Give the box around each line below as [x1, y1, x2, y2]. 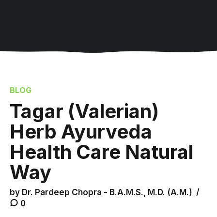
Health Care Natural [10, 140, 193, 164]
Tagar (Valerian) [10, 99, 159, 124]
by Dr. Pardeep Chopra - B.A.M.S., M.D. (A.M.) [10, 187, 192, 197]
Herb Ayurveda [10, 120, 152, 144]
